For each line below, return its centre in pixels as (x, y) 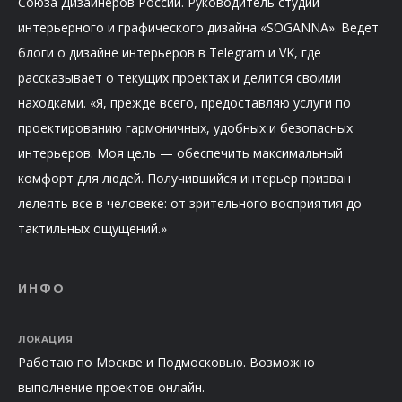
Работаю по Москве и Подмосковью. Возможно (166, 362)
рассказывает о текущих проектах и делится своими (179, 77)
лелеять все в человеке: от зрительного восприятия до (190, 203)
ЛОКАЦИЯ (46, 339)
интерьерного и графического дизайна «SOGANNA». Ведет (198, 27)
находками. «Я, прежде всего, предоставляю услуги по (184, 102)
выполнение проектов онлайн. (111, 387)
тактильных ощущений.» (92, 228)
